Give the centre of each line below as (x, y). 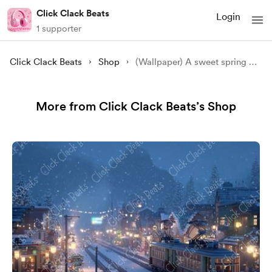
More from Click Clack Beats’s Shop (136, 106)
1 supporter (59, 29)
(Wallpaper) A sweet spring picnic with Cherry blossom (253, 62)
